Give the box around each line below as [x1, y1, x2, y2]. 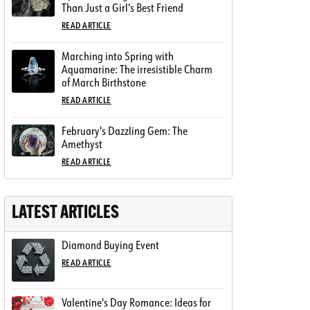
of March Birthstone [62, 75, 146, 89]
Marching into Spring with [62, 48, 174, 63]
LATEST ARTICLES [12, 204, 119, 222]
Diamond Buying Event [62, 237, 159, 252]
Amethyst [62, 136, 102, 151]
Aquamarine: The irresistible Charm [62, 62, 212, 76]
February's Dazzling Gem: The [62, 123, 188, 138]
